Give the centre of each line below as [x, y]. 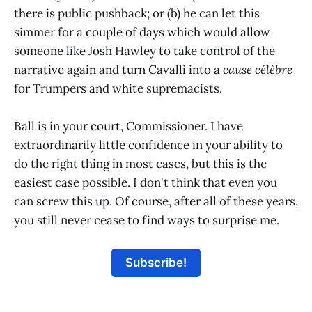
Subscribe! [156, 263]
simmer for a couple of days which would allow [142, 32]
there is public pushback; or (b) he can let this [137, 14]
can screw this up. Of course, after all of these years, [156, 202]
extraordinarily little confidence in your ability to [148, 145]
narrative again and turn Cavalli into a [118, 70]
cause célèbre [258, 70]
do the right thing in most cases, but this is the [140, 164]
